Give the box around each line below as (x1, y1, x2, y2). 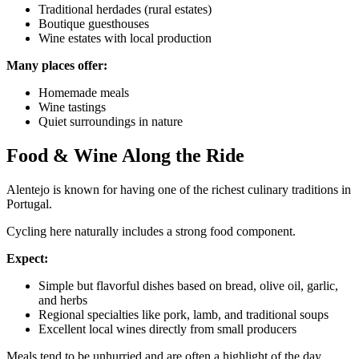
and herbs (38, 293, 87, 308)
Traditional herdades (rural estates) (38, 2, 212, 17)
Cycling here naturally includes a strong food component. (6, 224, 296, 239)
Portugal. (6, 197, 52, 212)
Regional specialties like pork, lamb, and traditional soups (38, 308, 329, 322)
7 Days (6, 269, 42, 284)
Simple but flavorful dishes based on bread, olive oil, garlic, (38, 279, 338, 293)
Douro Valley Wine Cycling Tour (6, 237, 186, 252)
